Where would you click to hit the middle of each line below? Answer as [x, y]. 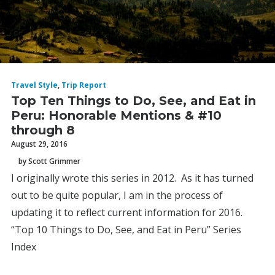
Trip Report [84, 85]
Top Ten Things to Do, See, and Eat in [134, 101]
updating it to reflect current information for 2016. [127, 212]
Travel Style [34, 85]
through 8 [43, 130]
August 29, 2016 [39, 144]
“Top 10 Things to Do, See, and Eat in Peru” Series [126, 230]
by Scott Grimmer [49, 161]
